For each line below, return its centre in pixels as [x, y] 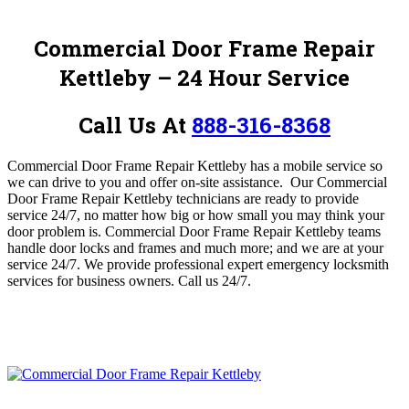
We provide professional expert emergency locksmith [236, 264]
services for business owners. [93, 280]
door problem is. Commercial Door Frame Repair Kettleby [176, 231]
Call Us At [135, 125]
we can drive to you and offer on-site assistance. [147, 182]
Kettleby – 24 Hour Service [204, 77]
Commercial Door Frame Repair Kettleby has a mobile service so [195, 165]
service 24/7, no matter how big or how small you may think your [196, 215]
